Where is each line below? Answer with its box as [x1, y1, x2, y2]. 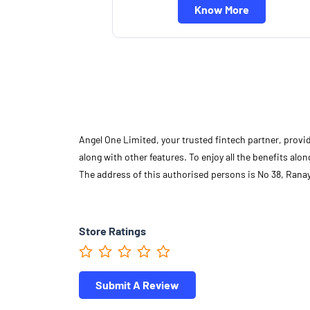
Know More [194, 2, 249, 16]
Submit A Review [95, 277, 179, 291]
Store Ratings [79, 224, 146, 237]
